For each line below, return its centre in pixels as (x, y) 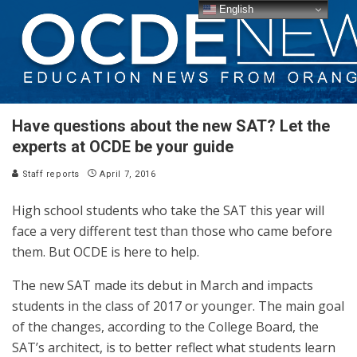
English (235, 9)
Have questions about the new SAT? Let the (171, 126)
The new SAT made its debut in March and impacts (163, 285)
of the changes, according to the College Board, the (165, 327)
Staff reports (49, 174)
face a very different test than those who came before (172, 231)
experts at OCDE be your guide (123, 147)
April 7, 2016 (128, 174)
